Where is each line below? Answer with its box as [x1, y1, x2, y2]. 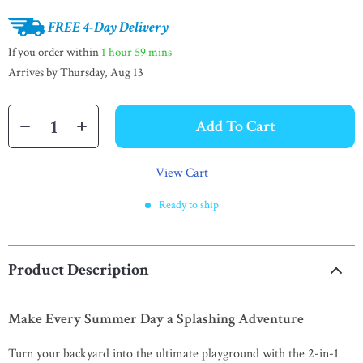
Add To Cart [194, 116, 275, 137]
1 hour [101, 44, 132, 60]
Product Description [8, 259, 149, 280]
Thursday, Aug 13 [60, 65, 143, 80]
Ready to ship [158, 198, 219, 212]
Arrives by [8, 65, 60, 80]
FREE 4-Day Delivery [48, 17, 169, 36]
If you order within [8, 44, 101, 60]
